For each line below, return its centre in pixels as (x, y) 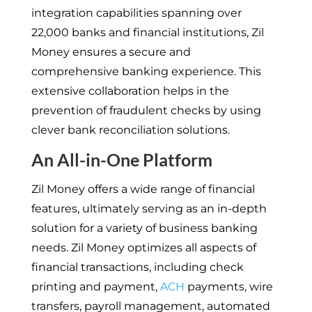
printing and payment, (95, 286)
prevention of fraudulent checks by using (146, 110)
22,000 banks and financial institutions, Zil (147, 32)
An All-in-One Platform (122, 159)
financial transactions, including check (137, 267)
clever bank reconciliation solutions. (130, 130)
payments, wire (228, 286)
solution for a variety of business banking (144, 228)
